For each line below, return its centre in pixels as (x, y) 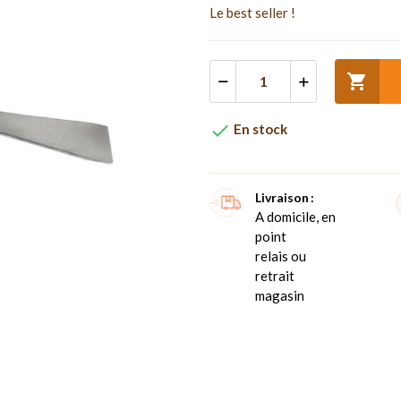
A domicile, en (295, 216)
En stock (259, 128)
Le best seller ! (252, 12)
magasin (280, 295)
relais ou (281, 256)
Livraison (282, 197)
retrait (275, 275)
